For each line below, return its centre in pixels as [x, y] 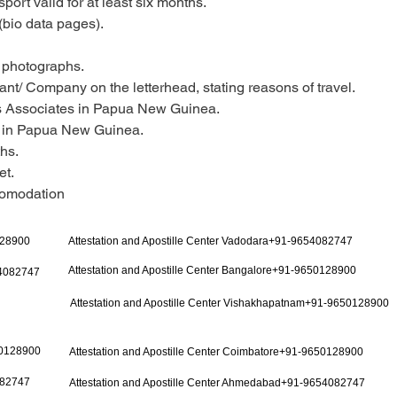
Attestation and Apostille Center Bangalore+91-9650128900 [212, 270]
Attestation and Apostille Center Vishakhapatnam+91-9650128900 [230, 303]
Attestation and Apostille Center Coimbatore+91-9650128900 [216, 351]
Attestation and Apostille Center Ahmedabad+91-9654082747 [217, 382]
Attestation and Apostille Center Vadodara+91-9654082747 [210, 241]
